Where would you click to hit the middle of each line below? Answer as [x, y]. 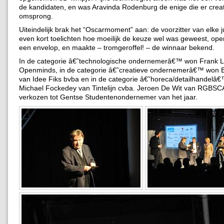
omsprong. [36, 16]
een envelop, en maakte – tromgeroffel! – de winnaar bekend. [117, 48]
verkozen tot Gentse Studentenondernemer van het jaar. [108, 97]
